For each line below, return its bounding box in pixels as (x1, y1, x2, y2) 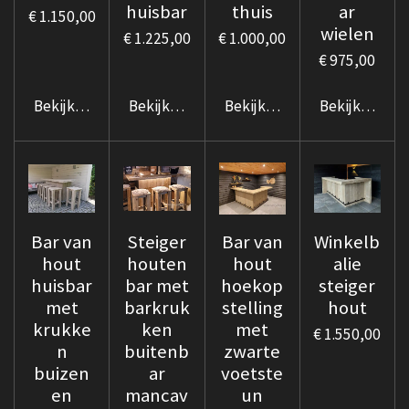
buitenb (124, 340, 190, 364)
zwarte (224, 340, 281, 364)
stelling (221, 296, 283, 320)
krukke (32, 318, 91, 342)
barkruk (123, 296, 190, 320)
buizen (34, 362, 90, 386)
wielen (320, 22, 374, 47)
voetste (221, 362, 284, 386)
